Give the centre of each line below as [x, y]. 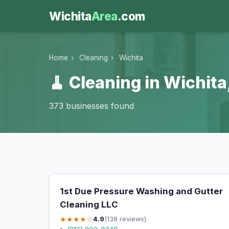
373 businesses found [91, 106]
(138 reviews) [125, 219]
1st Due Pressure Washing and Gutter [141, 191]
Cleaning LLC [89, 205]
